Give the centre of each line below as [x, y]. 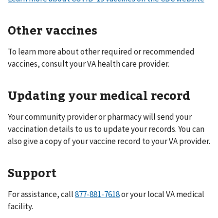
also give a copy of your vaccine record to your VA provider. [109, 141]
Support [32, 172]
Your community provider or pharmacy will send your [100, 117]
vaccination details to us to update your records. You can [106, 129]
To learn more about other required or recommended [101, 51]
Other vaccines [53, 29]
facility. [20, 206]
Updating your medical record [99, 95]
